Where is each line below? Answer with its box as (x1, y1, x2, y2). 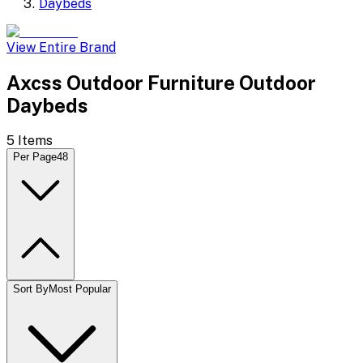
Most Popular (49, 282, 111, 295)
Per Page (13, 150, 57, 163)
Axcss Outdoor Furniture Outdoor (6, 70, 316, 94)
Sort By (13, 282, 49, 295)
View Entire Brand (6, 40, 116, 55)
